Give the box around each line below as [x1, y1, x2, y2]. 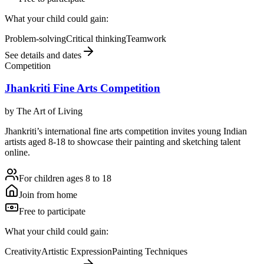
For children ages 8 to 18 [19, 173, 111, 184]
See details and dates [5, 49, 81, 60]
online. [5, 147, 30, 158]
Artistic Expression [41, 246, 112, 257]
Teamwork [126, 33, 166, 44]
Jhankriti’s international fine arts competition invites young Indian [5, 126, 247, 137]
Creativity [5, 246, 41, 257]
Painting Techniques [112, 246, 187, 257]
